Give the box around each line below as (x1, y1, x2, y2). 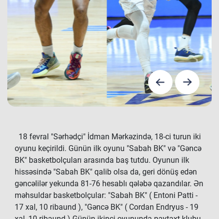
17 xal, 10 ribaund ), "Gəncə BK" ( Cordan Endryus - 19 (15, 202, 198, 212)
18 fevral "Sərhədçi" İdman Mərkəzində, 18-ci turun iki (15, 132, 201, 141)
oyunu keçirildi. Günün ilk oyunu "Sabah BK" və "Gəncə (15, 144, 201, 153)
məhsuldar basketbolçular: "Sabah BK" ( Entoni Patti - (15, 191, 197, 200)
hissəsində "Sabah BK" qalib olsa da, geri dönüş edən (15, 167, 197, 176)
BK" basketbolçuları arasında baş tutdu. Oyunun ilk (15, 155, 189, 165)
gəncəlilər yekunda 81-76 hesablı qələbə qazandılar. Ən (15, 179, 203, 188)
